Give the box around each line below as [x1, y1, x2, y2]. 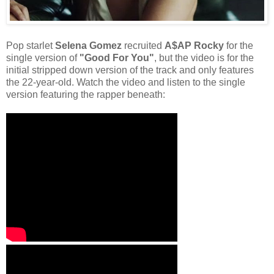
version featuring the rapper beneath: [6, 89, 165, 100]
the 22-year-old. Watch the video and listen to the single [6, 77, 245, 88]
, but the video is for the [154, 53, 254, 64]
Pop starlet [6, 40, 55, 51]
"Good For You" [80, 53, 154, 64]
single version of [6, 53, 80, 64]
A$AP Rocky [165, 40, 224, 51]
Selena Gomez [55, 40, 122, 51]
